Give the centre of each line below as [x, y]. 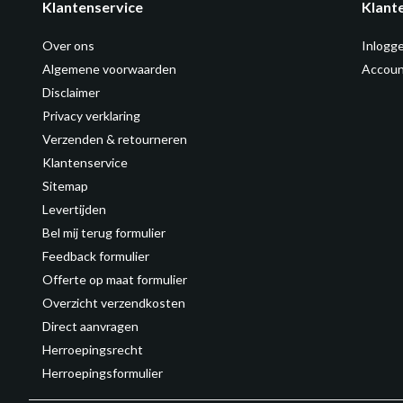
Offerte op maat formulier [115, 279]
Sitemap [65, 186]
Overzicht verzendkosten [114, 303]
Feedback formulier [96, 256]
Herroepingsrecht [93, 349]
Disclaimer [71, 92]
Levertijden [74, 209]
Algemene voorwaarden [109, 69]
